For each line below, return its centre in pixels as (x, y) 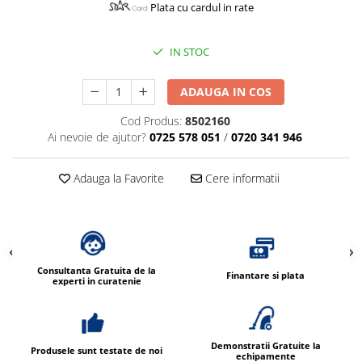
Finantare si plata (265, 276)
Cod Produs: (151, 120)
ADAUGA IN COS (226, 91)
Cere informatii (240, 178)
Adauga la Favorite (117, 178)
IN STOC (188, 51)
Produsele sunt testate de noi (97, 351)
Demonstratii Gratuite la (265, 345)
